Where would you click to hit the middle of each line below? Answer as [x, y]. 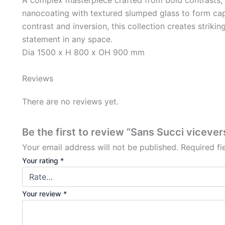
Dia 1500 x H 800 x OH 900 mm [83, 52]
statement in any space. [67, 39]
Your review [43, 193]
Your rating [41, 160]
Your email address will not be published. [100, 147]
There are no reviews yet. [70, 101]
